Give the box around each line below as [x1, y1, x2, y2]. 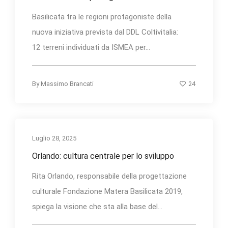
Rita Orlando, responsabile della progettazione [32, 171, 187, 181]
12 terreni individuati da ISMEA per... [32, 42, 150, 52]
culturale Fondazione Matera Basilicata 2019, [32, 186, 183, 196]
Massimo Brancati [41, 79, 94, 88]
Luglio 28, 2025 [32, 134, 76, 142]
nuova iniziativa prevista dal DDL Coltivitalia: [32, 27, 178, 37]
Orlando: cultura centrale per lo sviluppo [32, 151, 174, 161]
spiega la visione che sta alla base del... [32, 202, 162, 211]
